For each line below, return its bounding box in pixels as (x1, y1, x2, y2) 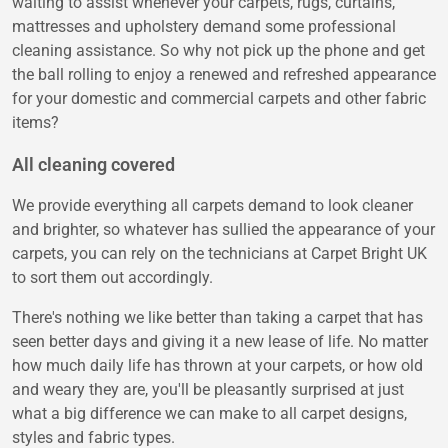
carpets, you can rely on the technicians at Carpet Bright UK (12, 244, 427, 264)
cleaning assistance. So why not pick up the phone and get (12, 41, 425, 61)
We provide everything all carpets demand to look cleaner (12, 196, 413, 216)
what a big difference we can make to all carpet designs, (12, 404, 407, 424)
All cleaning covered (12, 154, 175, 176)
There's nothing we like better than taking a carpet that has (12, 308, 423, 328)
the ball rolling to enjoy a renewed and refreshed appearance (12, 65, 436, 85)
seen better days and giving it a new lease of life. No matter (12, 332, 428, 352)
